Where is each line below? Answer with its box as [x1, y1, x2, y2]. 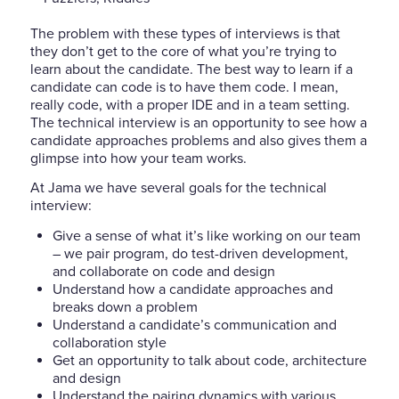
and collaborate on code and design [52, 262, 275, 281]
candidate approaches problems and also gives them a [29, 131, 367, 150]
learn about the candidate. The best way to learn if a [29, 60, 353, 78]
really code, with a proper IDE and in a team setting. [29, 95, 350, 114]
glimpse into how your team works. [29, 149, 247, 167]
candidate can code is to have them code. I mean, [29, 77, 338, 96]
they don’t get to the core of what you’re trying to [29, 42, 337, 61]
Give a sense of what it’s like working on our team [52, 226, 361, 245]
